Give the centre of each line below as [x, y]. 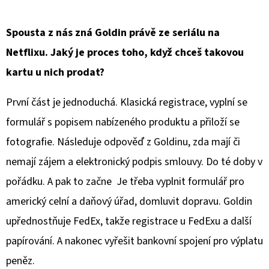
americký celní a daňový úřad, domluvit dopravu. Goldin [129, 201]
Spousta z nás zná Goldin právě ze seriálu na [113, 32]
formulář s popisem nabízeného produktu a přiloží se [123, 122]
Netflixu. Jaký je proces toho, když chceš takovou [125, 52]
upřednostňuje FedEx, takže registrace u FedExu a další [129, 221]
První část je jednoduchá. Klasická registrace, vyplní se [127, 102]
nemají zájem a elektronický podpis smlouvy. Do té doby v [134, 162]
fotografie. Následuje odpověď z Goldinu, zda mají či [123, 142]
